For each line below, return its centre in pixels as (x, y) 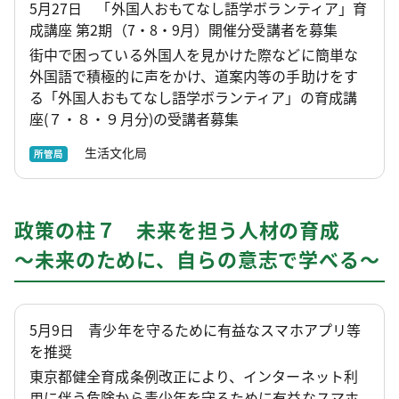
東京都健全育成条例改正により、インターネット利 (194, 375)
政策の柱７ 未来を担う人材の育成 (178, 228)
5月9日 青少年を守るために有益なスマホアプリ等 (195, 329)
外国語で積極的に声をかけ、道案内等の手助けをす (194, 76)
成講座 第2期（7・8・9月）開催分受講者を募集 (183, 29)
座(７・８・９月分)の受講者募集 (134, 118)
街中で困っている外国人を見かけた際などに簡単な (194, 54)
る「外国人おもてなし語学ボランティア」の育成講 (193, 97)
